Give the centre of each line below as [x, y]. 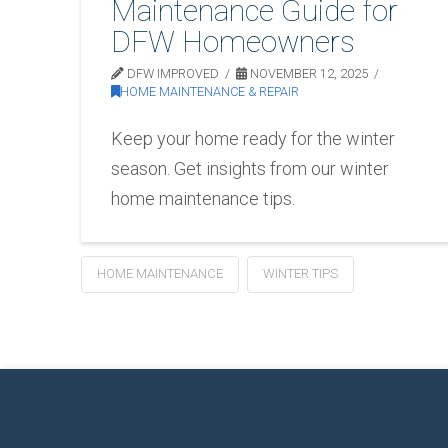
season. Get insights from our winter [250, 168]
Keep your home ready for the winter [253, 138]
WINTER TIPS [300, 273]
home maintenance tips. [203, 198]
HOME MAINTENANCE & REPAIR [210, 92]
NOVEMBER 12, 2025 [308, 74]
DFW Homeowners [233, 42]
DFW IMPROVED [172, 74]
